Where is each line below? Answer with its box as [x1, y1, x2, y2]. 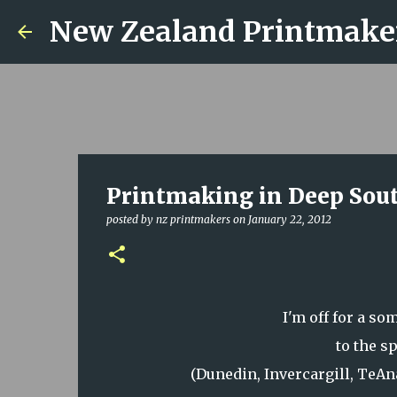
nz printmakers [155, 213, 230, 226]
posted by [105, 213, 156, 226]
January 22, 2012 [247, 213, 331, 226]
